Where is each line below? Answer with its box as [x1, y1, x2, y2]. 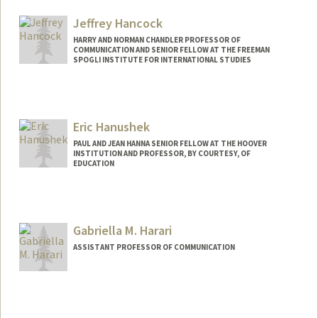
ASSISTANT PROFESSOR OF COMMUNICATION [72, 241, 235, 252]
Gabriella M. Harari [72, 221, 172, 238]
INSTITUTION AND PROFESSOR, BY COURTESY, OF [72, 148, 251, 159]
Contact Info [31, 192, 92, 206]
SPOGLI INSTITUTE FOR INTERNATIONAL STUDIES [72, 55, 251, 65]
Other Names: [31, 209, 96, 223]
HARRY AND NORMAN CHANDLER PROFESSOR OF [72, 35, 241, 45]
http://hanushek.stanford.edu [133, 229, 243, 241]
